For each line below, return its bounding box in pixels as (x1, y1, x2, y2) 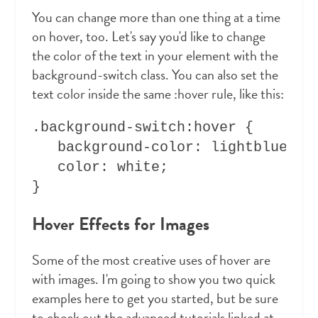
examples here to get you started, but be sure (31, 287, 278, 309)
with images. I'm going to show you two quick (31, 268, 275, 290)
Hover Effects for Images (31, 211, 209, 238)
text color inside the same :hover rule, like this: (31, 83, 284, 105)
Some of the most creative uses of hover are (31, 249, 270, 271)
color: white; (31, 159, 168, 176)
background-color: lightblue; (31, 139, 296, 156)
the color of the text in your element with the (31, 45, 278, 67)
